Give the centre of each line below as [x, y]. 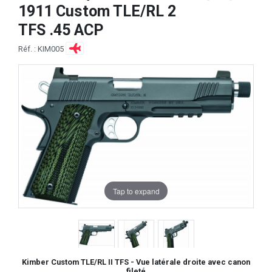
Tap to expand [136, 191]
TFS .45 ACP [61, 30]
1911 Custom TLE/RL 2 [97, 11]
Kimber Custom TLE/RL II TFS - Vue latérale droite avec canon [136, 262]
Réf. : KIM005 [42, 49]
